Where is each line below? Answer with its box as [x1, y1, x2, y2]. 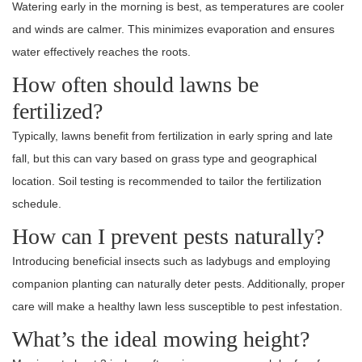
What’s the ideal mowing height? [12, 326, 309, 352]
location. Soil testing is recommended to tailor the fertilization [12, 175, 322, 188]
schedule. [12, 197, 61, 211]
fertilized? [12, 99, 103, 124]
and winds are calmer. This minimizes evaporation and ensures [12, 23, 335, 36]
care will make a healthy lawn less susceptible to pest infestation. [12, 300, 343, 314]
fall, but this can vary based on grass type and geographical [12, 152, 317, 166]
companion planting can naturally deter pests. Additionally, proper [12, 277, 345, 291]
